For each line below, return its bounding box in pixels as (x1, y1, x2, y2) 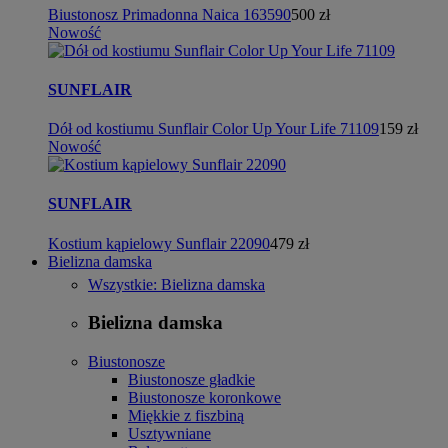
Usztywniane (128, 425, 211, 442)
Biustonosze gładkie (128, 371, 255, 388)
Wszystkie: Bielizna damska (88, 275, 265, 293)
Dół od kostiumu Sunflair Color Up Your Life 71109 (48, 120, 379, 138)
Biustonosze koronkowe (128, 389, 281, 406)
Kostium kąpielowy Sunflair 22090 (48, 234, 270, 252)
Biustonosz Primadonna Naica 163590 (48, 5, 291, 23)
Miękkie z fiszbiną (128, 407, 244, 424)
